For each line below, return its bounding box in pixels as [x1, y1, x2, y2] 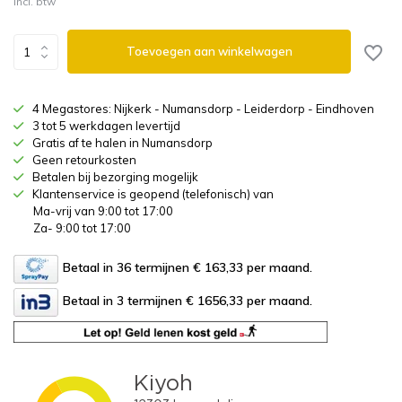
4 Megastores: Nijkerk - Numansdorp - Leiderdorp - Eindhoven [32, 101, 374, 116]
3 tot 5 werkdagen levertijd [32, 118, 180, 133]
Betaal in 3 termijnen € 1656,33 [63, 293, 243, 310]
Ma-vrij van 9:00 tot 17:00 [33, 204, 173, 218]
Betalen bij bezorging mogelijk [32, 170, 198, 184]
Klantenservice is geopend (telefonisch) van [32, 187, 274, 201]
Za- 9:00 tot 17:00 [33, 221, 131, 235]
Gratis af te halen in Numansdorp [32, 135, 213, 150]
